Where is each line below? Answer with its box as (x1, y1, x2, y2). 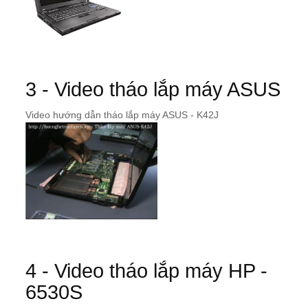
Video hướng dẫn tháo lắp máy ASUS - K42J (25, 109, 219, 121)
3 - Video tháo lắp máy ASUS (25, 78, 280, 101)
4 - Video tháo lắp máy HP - (25, 260, 267, 283)
